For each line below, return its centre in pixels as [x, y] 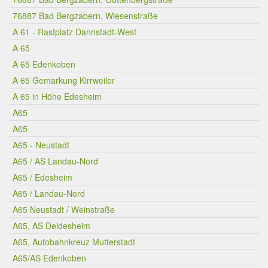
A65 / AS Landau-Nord [55, 161]
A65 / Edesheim [42, 177]
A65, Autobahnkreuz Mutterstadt [74, 242]
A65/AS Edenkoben [49, 258]
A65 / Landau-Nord [49, 193]
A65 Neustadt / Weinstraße [64, 209]
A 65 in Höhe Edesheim [57, 96]
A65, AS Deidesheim [51, 226]
